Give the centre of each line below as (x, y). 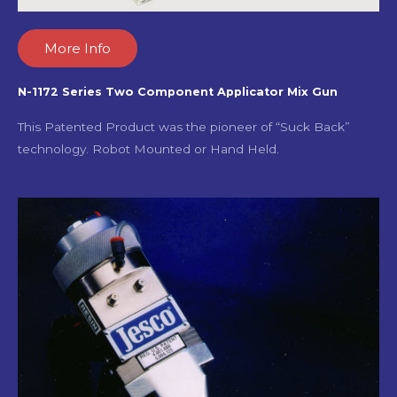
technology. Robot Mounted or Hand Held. (150, 149)
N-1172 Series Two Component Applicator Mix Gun (178, 92)
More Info (78, 49)
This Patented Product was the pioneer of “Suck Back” (184, 127)
